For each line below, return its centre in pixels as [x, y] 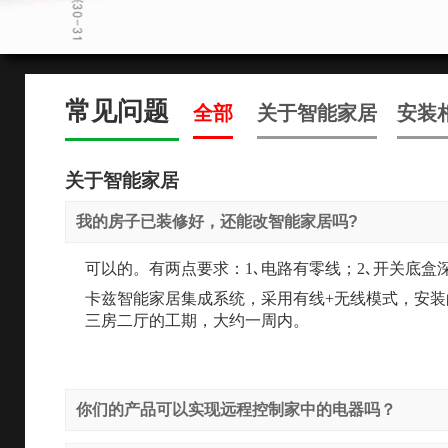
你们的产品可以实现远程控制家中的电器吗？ [236, 409]
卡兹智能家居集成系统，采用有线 [205, 298]
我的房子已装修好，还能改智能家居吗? [217, 221]
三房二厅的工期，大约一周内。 [197, 320]
